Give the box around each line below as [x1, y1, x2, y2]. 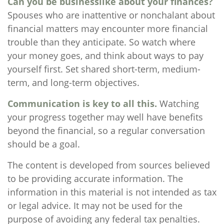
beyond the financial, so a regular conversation [7, 124, 205, 136]
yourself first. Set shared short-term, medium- [7, 63, 200, 75]
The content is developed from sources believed [7, 159, 210, 171]
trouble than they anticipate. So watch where [7, 36, 195, 48]
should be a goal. [7, 138, 80, 150]
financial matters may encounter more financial [7, 22, 208, 34]
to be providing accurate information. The [7, 172, 183, 184]
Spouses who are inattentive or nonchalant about [7, 9, 215, 21]
